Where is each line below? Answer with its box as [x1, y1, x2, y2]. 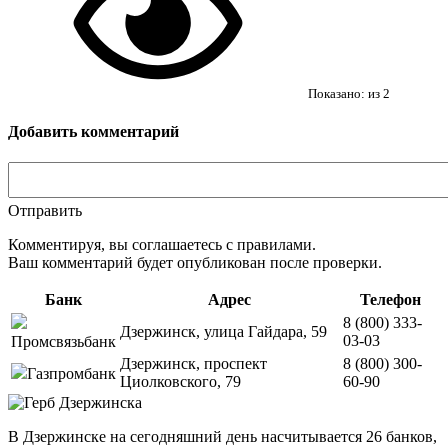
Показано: [308, 85, 368, 101]
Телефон [359, 291, 421, 309]
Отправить [8, 202, 82, 220]
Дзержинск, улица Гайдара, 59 [120, 323, 327, 341]
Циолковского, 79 [120, 373, 241, 391]
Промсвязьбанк [11, 333, 116, 351]
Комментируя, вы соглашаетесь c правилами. [8, 236, 316, 254]
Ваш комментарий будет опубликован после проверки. [8, 254, 382, 272]
